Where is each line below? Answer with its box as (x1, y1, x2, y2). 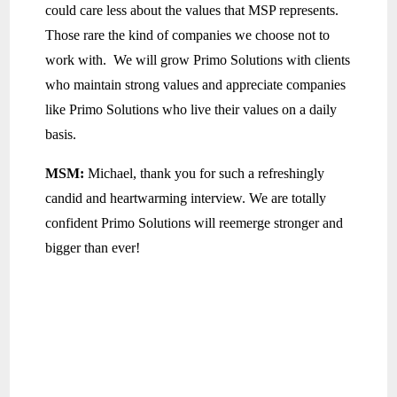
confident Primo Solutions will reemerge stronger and (45, 215, 344, 231)
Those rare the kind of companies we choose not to (45, 27, 331, 43)
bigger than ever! (45, 240, 141, 256)
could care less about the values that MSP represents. (45, 3, 343, 19)
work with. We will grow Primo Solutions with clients (45, 52, 351, 68)
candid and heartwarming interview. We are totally (45, 191, 327, 206)
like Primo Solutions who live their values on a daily (45, 102, 338, 118)
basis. (45, 127, 77, 143)
